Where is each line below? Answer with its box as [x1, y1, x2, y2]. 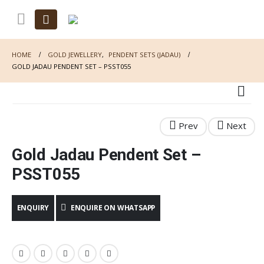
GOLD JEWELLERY [48, 50, 102, 59]
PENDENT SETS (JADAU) [108, 50, 180, 59]
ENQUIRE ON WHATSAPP [70, 202, 156, 213]
